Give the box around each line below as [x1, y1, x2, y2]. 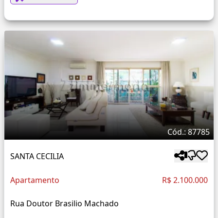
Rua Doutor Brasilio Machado [10, 198, 119, 209]
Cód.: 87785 [167, 127, 210, 138]
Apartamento [10, 175, 59, 186]
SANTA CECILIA [10, 150, 64, 162]
